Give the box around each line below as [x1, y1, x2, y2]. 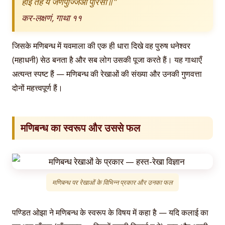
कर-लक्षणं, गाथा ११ [22, 11, 82, 24]
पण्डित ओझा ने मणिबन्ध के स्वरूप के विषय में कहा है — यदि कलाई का [12, 207, 208, 218]
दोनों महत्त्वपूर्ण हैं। [12, 82, 63, 93]
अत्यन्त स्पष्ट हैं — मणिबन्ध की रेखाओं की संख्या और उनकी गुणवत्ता [12, 68, 202, 79]
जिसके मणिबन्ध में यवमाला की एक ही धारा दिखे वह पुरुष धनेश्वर [12, 40, 190, 51]
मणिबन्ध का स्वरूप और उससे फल [21, 121, 140, 135]
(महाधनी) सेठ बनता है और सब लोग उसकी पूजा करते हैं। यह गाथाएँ [12, 54, 202, 65]
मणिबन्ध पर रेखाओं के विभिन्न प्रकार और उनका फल [52, 178, 173, 187]
